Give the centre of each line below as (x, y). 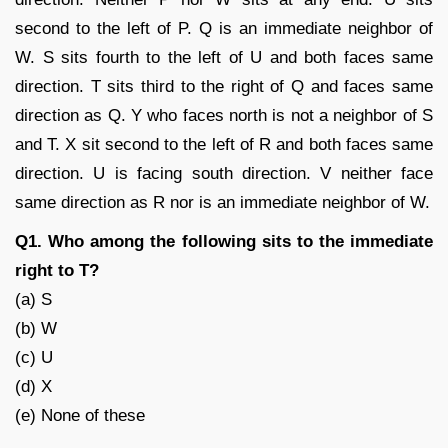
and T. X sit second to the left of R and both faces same (224, 144)
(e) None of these (80, 415)
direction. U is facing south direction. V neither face (224, 173)
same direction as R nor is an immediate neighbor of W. (222, 202)
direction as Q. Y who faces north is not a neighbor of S (224, 115)
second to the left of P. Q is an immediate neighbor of (224, 28)
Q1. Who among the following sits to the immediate (224, 241)
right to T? (57, 270)
